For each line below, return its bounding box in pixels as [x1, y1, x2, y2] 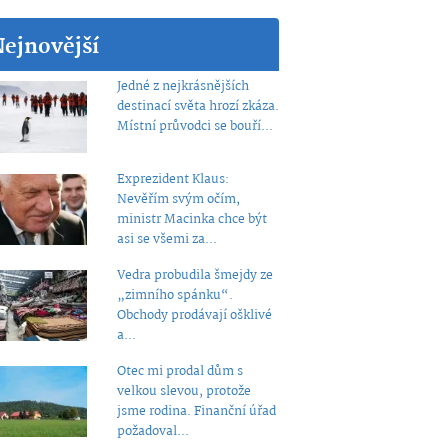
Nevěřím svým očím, [116, 188, 240, 210]
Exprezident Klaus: [116, 168, 229, 190]
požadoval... [116, 420, 189, 442]
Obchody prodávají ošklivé [116, 304, 272, 326]
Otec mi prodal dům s [116, 360, 243, 382]
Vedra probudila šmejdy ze [116, 264, 273, 286]
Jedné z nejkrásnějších [116, 76, 249, 97]
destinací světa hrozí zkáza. [116, 96, 279, 117]
